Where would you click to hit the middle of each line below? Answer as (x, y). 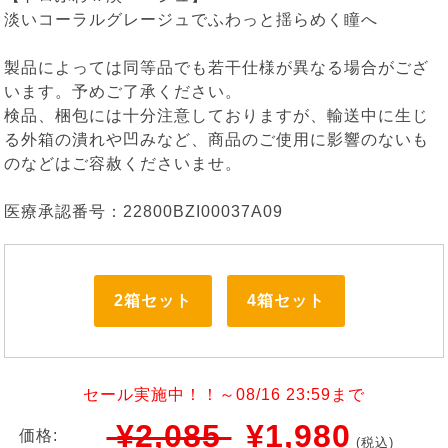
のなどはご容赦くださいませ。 (123, 164)
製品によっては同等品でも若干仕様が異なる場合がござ (217, 68)
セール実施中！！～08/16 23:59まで (223, 395)
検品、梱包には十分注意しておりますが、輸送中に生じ (217, 116)
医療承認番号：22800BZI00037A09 (144, 212)
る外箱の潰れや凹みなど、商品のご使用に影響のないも (217, 140)
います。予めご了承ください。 (123, 92)
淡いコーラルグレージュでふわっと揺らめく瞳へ (191, 20)
